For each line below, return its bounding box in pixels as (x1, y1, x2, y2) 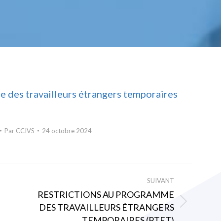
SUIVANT (147, 177, 175, 184)
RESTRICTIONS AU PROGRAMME (37, 189, 175, 200)
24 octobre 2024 (41, 127, 92, 135)
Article (21, 202, 53, 214)
